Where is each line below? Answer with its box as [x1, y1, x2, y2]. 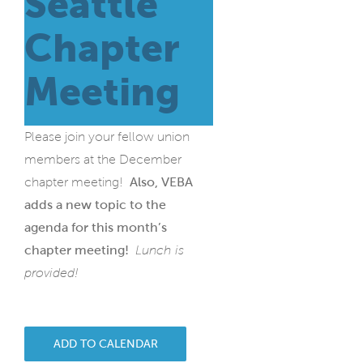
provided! [24, 266, 79, 280]
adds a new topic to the [24, 198, 166, 212]
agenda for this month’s [24, 220, 167, 235]
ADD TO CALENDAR [53, 338, 158, 351]
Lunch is [135, 243, 184, 258]
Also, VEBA [130, 175, 193, 190]
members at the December [24, 152, 181, 167]
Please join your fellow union [24, 130, 190, 144]
